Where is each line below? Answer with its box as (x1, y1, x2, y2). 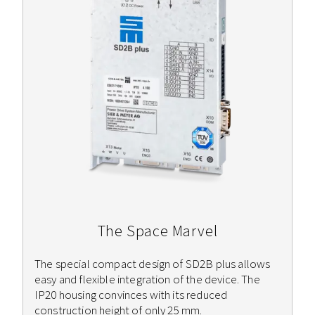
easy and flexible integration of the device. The (34, 271, 260, 287)
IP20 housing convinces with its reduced (34, 286, 228, 302)
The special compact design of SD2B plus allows (34, 255, 271, 271)
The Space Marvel (97, 220, 218, 240)
